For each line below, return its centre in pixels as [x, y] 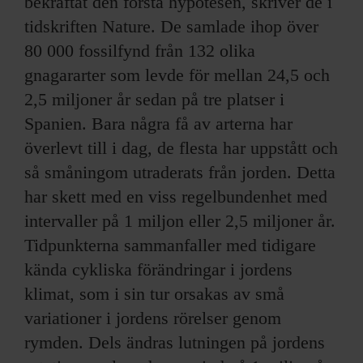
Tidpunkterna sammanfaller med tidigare [170, 245]
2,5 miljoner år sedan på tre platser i [154, 99]
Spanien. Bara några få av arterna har [158, 123]
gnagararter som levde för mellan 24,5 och [177, 75]
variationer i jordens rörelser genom [153, 318]
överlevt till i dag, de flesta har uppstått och [181, 147]
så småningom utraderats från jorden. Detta [180, 172]
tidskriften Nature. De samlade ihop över [171, 26]
